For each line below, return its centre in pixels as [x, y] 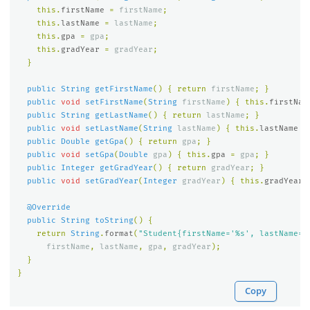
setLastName [111, 128]
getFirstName [124, 89]
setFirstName [114, 102]
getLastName [121, 115]
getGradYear [126, 167]
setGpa [99, 154]
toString [114, 220]
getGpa [109, 141]
